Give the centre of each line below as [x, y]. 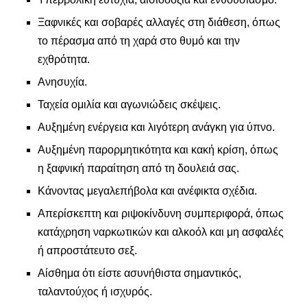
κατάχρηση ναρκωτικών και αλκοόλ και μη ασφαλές [161, 232]
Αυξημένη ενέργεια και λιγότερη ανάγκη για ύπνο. [156, 127]
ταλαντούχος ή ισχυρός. [95, 292]
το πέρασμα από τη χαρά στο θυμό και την [139, 41]
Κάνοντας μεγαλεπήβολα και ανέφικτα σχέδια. [147, 191]
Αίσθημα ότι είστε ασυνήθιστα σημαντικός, [139, 273]
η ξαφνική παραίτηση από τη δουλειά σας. [138, 168]
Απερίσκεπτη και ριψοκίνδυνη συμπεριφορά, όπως [161, 213]
